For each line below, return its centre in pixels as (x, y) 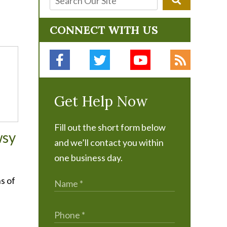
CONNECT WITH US (104, 30)
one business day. (88, 158)
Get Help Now (101, 101)
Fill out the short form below (110, 127)
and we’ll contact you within (109, 142)
